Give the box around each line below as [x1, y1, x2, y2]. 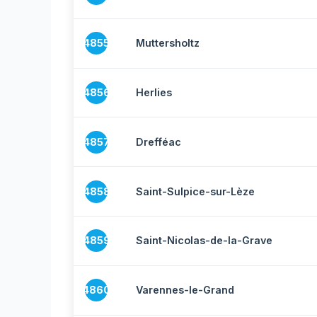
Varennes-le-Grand [136, 284, 234, 296]
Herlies [136, 86, 172, 99]
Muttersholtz [136, 37, 200, 50]
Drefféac [136, 135, 181, 148]
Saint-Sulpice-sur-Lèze [136, 185, 255, 197]
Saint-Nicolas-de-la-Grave [136, 234, 272, 247]
